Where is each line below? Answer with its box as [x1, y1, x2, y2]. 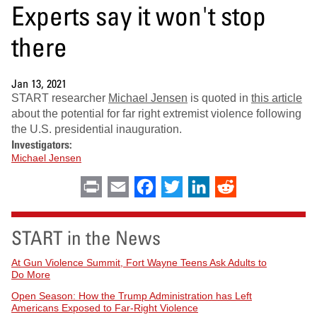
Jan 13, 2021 [11, 76, 67, 91]
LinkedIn [209, 180, 253, 192]
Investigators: [11, 137, 72, 152]
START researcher [11, 92, 108, 105]
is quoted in [188, 92, 251, 105]
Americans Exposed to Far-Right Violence [11, 301, 198, 313]
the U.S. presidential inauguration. [11, 123, 182, 136]
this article [251, 92, 302, 105]
